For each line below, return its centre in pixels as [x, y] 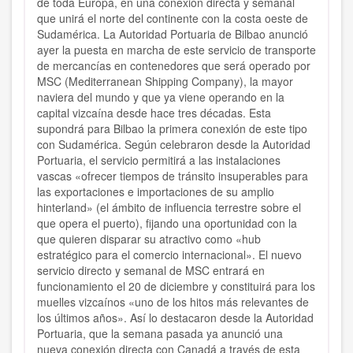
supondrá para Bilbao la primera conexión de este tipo [172, 129]
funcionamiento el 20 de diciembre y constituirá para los [176, 286]
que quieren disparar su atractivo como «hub [149, 239]
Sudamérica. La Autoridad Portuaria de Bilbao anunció [173, 34]
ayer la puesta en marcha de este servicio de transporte [176, 50]
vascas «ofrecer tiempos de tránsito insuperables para [173, 176]
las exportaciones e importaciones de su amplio [156, 192]
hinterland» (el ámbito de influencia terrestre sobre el [169, 208]
